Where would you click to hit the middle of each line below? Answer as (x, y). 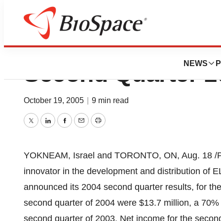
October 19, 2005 (55, 100)
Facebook (83, 128)
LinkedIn (64, 128)
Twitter (43, 128)
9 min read (110, 100)
